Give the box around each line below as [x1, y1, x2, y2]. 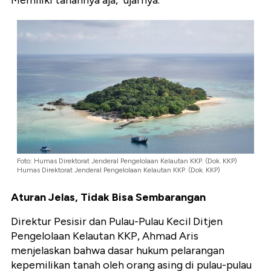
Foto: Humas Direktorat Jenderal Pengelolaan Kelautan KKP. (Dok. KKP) [17, 156, 237, 165]
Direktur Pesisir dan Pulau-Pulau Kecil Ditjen [11, 215, 223, 229]
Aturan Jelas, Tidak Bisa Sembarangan [11, 191, 206, 204]
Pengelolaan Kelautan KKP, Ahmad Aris [11, 229, 198, 243]
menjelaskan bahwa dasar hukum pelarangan [11, 244, 224, 258]
